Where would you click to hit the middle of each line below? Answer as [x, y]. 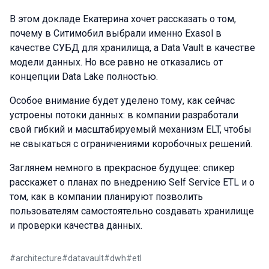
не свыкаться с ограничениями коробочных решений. [131, 144]
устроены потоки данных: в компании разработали [124, 115]
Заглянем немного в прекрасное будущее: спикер [122, 168]
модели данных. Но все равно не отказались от [116, 62]
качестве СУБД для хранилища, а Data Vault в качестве [132, 48]
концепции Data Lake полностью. [84, 77]
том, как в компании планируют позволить [106, 197]
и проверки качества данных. [76, 225]
